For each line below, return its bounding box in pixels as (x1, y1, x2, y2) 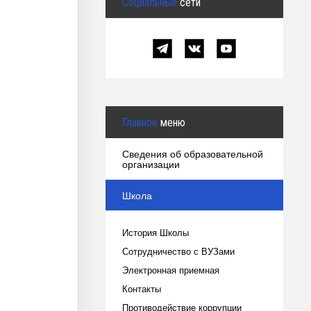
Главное (122, 115, 160, 129)
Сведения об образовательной (122, 146, 263, 161)
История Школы (122, 226, 189, 239)
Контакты (122, 282, 161, 295)
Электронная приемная (122, 263, 219, 276)
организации (122, 156, 180, 171)
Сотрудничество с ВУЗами (122, 244, 235, 258)
